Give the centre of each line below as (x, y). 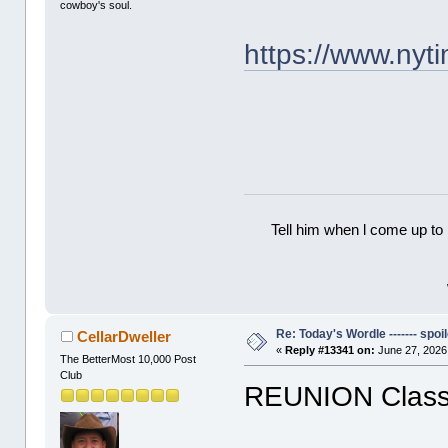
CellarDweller (123, 336)
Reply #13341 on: (330, 349)
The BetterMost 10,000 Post (128, 358)
